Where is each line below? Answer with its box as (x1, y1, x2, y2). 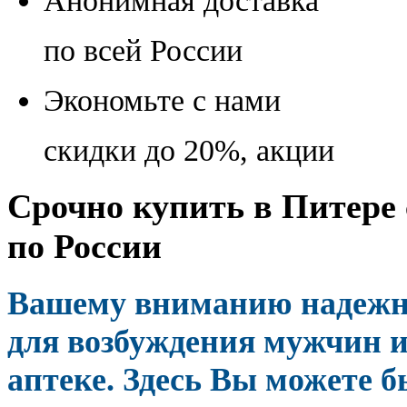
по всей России (44, 33, 243, 67)
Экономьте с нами (44, 83, 281, 117)
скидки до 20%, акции (44, 133, 334, 167)
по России (7, 226, 162, 265)
